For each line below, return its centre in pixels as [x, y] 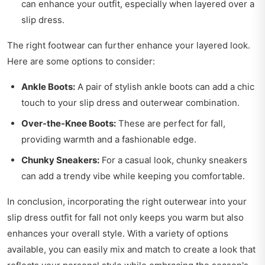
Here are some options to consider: [81, 62]
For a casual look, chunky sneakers [173, 160]
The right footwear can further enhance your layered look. [129, 46]
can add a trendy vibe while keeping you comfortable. [133, 176]
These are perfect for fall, [171, 124]
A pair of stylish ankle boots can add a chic [165, 87]
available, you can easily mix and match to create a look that [131, 250]
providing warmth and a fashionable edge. [109, 140]
